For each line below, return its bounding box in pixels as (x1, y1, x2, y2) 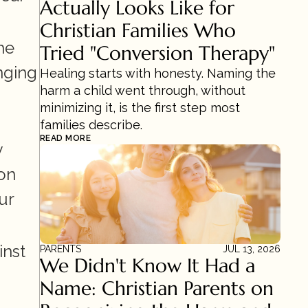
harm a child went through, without (40, 83, 245, 98)
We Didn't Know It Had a (40, 254, 255, 278)
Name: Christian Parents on (40, 276, 274, 300)
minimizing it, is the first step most (40, 100, 240, 115)
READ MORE (40, 133, 91, 143)
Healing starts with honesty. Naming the (40, 66, 276, 80)
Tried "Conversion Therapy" (40, 41, 275, 65)
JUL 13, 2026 (223, 243, 280, 254)
